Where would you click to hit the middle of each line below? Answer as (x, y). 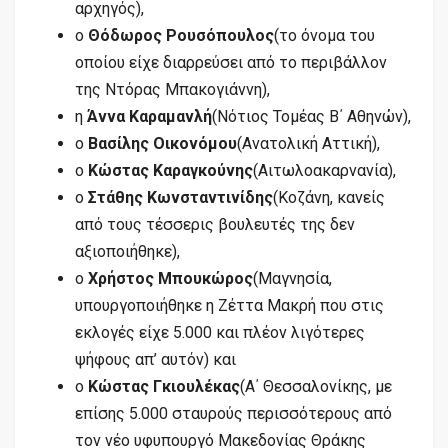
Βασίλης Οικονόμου (162, 143)
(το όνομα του (324, 35)
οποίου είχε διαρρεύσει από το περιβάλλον (231, 62)
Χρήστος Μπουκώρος (170, 278)
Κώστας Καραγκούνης (170, 170)
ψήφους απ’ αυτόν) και (155, 359)
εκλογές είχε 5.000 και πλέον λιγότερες (220, 332)
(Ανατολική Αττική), (308, 143)
